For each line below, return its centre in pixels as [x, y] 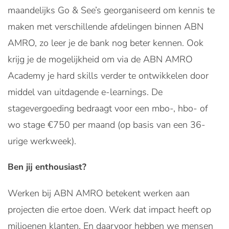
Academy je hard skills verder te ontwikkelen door [108, 76]
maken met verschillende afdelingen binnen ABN [106, 27]
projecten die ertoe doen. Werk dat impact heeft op [109, 210]
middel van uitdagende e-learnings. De [85, 92]
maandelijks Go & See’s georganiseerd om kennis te [111, 10]
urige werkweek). [42, 141]
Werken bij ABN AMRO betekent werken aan [99, 193]
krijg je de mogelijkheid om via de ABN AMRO [100, 59]
